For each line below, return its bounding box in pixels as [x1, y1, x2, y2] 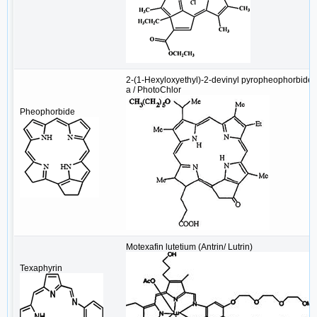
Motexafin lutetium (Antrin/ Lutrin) [126, 242, 253, 253]
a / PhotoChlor [126, 85, 181, 96]
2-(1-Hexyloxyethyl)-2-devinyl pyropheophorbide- [126, 75, 316, 86]
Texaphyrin [20, 263, 62, 274]
